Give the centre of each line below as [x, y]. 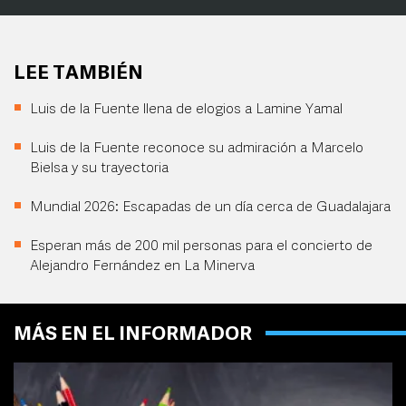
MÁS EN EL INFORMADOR [133, 335]
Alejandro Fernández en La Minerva [142, 267]
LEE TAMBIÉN [78, 74]
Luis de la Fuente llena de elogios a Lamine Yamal [186, 110]
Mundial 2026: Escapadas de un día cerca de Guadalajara [210, 208]
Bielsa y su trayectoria [99, 169]
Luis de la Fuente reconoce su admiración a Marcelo [197, 149]
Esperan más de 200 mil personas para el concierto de [201, 247]
